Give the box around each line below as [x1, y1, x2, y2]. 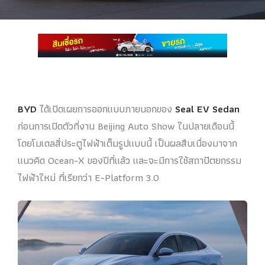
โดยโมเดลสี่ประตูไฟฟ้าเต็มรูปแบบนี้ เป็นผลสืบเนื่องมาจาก [18, 134, 237, 151]
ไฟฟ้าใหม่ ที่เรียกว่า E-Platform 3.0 [18, 169, 159, 186]
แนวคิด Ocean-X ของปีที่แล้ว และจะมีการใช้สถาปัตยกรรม [18, 151, 241, 169]
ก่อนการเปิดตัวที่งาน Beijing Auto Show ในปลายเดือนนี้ [18, 117, 234, 134]
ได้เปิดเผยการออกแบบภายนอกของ [37, 100, 175, 117]
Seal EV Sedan [175, 100, 240, 117]
